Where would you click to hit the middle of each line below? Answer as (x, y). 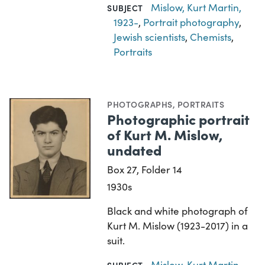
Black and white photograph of (178, 211)
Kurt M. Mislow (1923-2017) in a (178, 225)
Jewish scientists (150, 37)
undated (135, 149)
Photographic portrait (179, 118)
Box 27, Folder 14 (145, 169)
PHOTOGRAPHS (140, 104)
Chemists (211, 37)
